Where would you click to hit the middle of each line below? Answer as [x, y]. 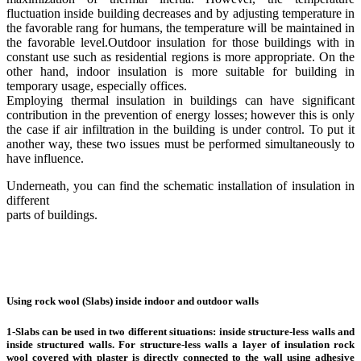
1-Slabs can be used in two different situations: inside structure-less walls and [180, 332]
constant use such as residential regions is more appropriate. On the [180, 56]
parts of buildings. [52, 214]
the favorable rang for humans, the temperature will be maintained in [180, 27]
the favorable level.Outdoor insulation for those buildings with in [180, 42]
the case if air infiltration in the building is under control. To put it [180, 129]
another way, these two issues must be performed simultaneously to [180, 143]
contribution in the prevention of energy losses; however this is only [180, 114]
